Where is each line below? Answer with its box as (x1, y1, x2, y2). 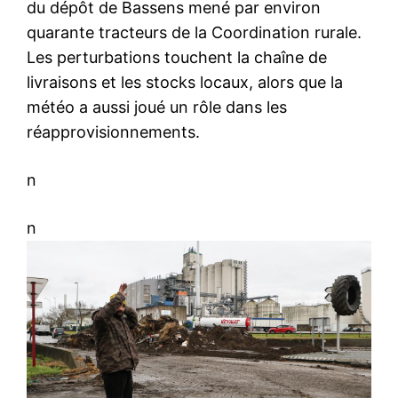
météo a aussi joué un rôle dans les (27, 98, 287, 117)
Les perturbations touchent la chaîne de (27, 48, 327, 68)
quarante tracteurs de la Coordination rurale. (27, 23, 362, 43)
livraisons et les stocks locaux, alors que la (27, 73, 343, 92)
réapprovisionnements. (27, 123, 200, 142)
